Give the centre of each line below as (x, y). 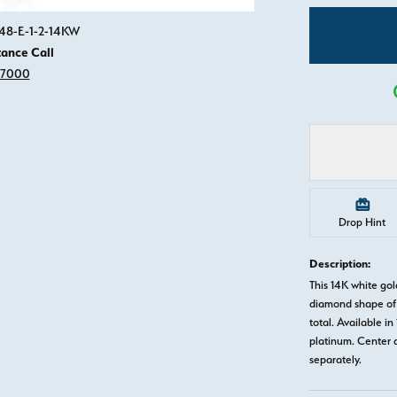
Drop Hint (362, 222)
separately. (335, 359)
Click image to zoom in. (315, 21)
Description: (340, 263)
